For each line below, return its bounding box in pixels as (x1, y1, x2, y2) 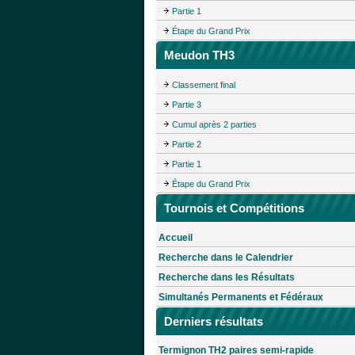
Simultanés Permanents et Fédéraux (158, 291, 323, 303)
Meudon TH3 (164, 48, 235, 63)
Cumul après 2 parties (172, 120, 257, 130)
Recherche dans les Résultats (158, 271, 295, 283)
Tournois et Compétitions (164, 201, 304, 216)
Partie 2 (172, 139, 201, 150)
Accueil (158, 231, 193, 243)
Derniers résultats (164, 314, 263, 328)
